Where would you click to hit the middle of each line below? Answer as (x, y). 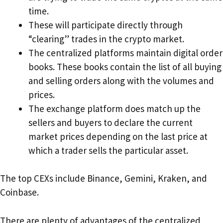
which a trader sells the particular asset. (108, 150)
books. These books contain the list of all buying (125, 66)
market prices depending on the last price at (118, 136)
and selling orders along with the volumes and (121, 80)
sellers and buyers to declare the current (111, 122)
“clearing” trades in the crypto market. (106, 39)
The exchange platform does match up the (114, 108)
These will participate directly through (106, 25)
